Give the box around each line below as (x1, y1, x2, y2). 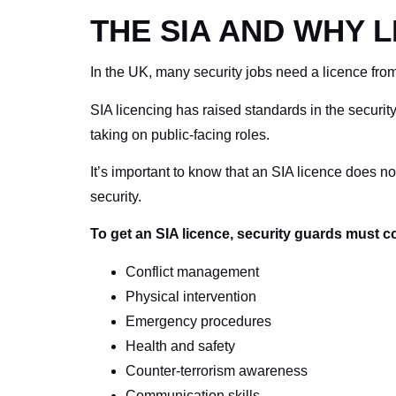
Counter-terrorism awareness (126, 362, 308, 378)
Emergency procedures (126, 313, 271, 329)
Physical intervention (126, 288, 256, 304)
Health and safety (126, 338, 235, 354)
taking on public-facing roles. (90, 126, 270, 142)
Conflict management (126, 263, 259, 279)
